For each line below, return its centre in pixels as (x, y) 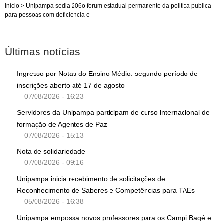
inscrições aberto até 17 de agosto (71, 85)
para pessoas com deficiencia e (47, 15)
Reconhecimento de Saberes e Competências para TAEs (107, 190)
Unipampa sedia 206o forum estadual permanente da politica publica (118, 6)
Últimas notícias (43, 51)
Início (12, 6)
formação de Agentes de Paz (62, 124)
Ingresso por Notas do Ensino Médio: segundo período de (107, 73)
